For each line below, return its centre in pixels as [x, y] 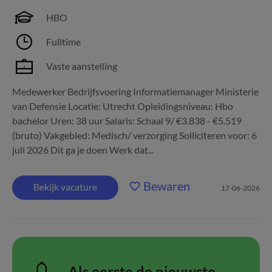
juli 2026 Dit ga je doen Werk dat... [83, 150]
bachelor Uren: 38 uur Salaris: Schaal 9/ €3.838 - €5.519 [127, 121]
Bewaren [167, 186]
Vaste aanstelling [82, 66]
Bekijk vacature [65, 187]
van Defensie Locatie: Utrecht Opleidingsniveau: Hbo [123, 106]
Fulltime [63, 42]
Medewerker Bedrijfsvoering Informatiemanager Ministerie [135, 91]
